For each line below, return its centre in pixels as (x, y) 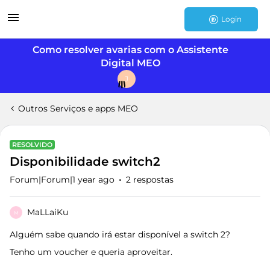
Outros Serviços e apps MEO (78, 108)
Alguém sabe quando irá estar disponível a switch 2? (120, 234)
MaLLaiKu (48, 212)
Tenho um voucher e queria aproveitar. (91, 252)
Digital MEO (130, 63)
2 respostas (150, 180)
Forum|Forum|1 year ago (62, 180)
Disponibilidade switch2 (85, 162)
